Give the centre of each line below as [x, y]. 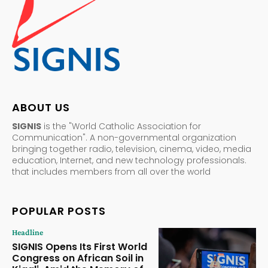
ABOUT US [41, 107]
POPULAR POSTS [59, 211]
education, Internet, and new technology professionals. [129, 160]
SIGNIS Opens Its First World [80, 246]
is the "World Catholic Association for [121, 126]
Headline [28, 232]
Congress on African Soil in [78, 258]
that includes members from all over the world [111, 171]
